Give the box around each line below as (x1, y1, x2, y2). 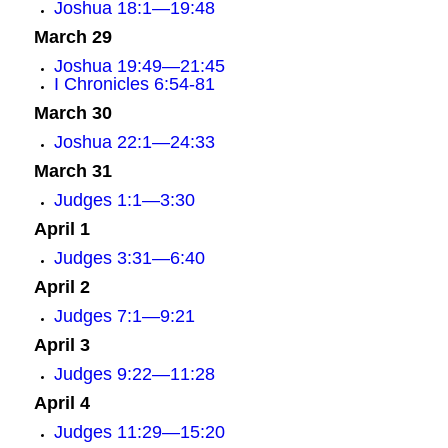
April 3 (33, 335, 90, 355)
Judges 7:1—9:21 (53, 306, 195, 326)
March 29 (33, 27, 112, 47)
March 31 (33, 161, 112, 181)
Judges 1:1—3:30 (53, 190, 195, 210)
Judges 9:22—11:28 (53, 364, 215, 384)
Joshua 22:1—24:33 (53, 132, 215, 152)
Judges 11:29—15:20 (53, 422, 225, 442)
